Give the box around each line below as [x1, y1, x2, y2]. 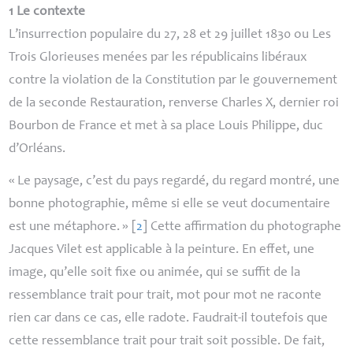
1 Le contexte [9, 6, 86, 20]
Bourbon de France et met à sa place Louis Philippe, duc [9, 120, 324, 134]
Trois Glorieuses [9, 51, 100, 65]
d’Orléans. [9, 143, 66, 157]
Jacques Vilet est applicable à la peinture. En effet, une [9, 243, 315, 257]
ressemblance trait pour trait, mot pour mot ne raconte [9, 288, 322, 303]
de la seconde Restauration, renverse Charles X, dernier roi [9, 97, 340, 111]
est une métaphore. [9, 220, 121, 234]
